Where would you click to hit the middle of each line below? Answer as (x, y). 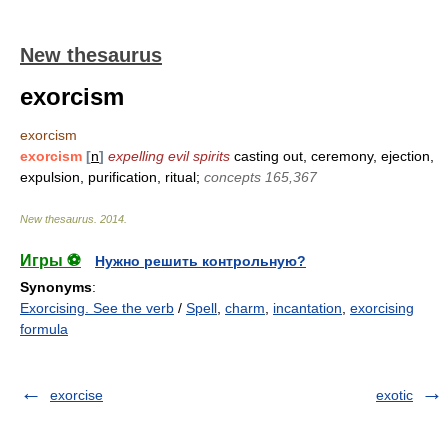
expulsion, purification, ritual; (112, 177)
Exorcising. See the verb (97, 308)
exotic (394, 395)
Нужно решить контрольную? (200, 261)
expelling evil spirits (169, 156)
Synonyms (56, 287)
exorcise (76, 395)
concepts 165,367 (260, 177)
